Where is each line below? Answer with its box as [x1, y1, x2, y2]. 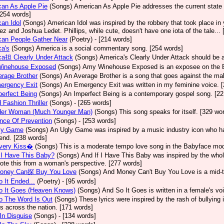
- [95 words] [62, 177, 96, 185]
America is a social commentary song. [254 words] [36, 44, 183, 52]
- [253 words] [78, 117, 116, 124]
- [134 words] [58, 212, 96, 219]
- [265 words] [74, 99, 111, 106]
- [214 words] [94, 35, 132, 43]
